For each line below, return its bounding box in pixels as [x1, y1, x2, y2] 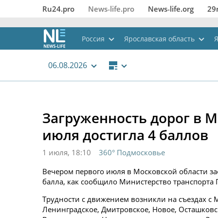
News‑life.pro [88, 4, 134, 14]
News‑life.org [148, 4, 194, 14]
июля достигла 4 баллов [42, 126, 208, 144]
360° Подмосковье [99, 147, 165, 157]
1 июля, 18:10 [42, 147, 91, 157]
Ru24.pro [42, 4, 74, 14]
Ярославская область [124, 34, 195, 43]
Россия [82, 34, 105, 43]
